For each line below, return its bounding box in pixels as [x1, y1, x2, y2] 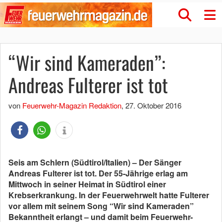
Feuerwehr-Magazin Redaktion [22, 100, 121, 111]
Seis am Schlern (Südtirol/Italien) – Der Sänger [8, 157, 181, 168]
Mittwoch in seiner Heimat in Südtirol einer [8, 178, 166, 190]
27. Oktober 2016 [125, 100, 181, 111]
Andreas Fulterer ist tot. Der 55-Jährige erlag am [8, 167, 188, 179]
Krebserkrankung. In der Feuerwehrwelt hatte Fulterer [8, 189, 209, 201]
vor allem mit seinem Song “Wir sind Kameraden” [8, 200, 194, 212]
